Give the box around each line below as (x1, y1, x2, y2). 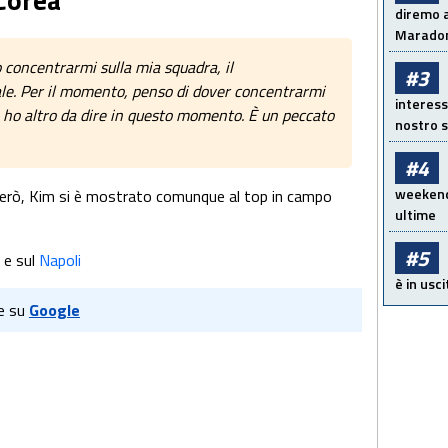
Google (29, 298, 80, 323)
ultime (395, 204, 436, 225)
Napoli (39, 248, 81, 273)
